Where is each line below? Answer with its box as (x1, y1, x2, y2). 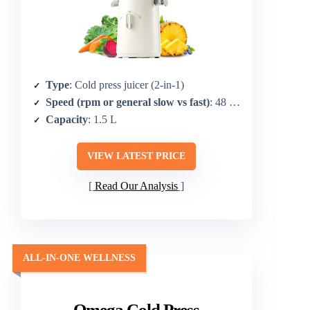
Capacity (46, 113, 88, 125)
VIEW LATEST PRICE (87, 150, 186, 161)
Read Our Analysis (95, 179, 179, 192)
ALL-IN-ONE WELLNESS (23, 252, 136, 263)
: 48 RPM (210, 95, 229, 108)
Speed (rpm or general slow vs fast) (46, 95, 210, 108)
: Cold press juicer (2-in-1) (69, 78, 184, 91)
